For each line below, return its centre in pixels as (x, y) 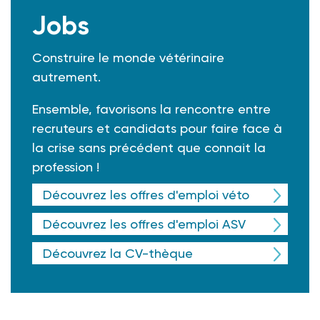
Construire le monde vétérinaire (128, 58)
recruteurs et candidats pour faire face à (157, 129)
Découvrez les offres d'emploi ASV (144, 224)
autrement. (66, 77)
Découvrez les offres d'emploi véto (146, 195)
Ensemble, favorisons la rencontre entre (151, 109)
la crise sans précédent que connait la (149, 148)
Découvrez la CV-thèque (118, 254)
